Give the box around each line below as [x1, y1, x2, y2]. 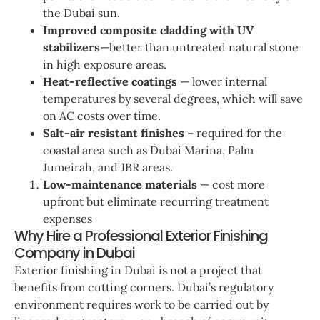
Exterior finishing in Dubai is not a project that [14, 262, 262, 277]
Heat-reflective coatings [43, 74, 177, 89]
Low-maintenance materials [43, 176, 197, 191]
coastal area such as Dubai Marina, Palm [43, 142, 254, 157]
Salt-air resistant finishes [43, 125, 184, 140]
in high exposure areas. [43, 56, 166, 71]
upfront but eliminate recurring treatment [43, 194, 269, 209]
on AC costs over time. [43, 108, 161, 123]
